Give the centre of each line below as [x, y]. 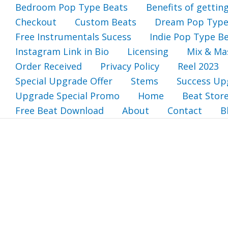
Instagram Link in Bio [62, 51]
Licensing [148, 51]
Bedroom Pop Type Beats [72, 7]
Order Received [49, 66]
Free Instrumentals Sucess [73, 37]
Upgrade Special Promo [67, 96]
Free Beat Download [60, 110]
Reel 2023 [198, 66]
